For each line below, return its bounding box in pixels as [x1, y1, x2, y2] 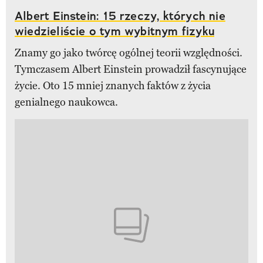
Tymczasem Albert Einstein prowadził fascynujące [15, 62, 247, 76]
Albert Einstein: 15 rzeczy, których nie [15, 8, 225, 23]
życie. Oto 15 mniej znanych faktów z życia [15, 79, 211, 92]
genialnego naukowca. [15, 95, 118, 109]
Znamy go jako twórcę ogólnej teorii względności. [15, 46, 242, 59]
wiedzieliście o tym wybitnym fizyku [15, 23, 215, 39]
